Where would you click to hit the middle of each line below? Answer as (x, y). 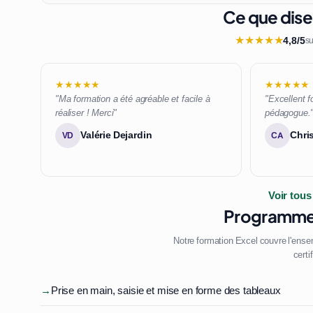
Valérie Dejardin (116, 135)
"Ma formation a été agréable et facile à (133, 99)
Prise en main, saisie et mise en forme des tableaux (166, 290)
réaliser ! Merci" (86, 113)
